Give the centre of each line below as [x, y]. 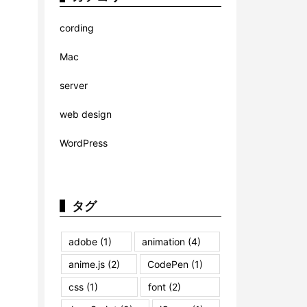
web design [86, 114]
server [74, 85]
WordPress [84, 143]
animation [163, 241]
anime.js [87, 264]
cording [77, 27]
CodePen [168, 264]
